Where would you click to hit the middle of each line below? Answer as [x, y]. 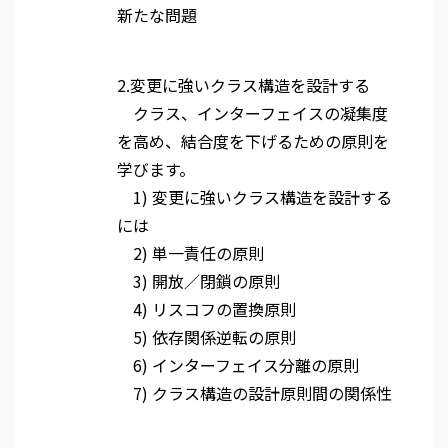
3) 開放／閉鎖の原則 [198, 281]
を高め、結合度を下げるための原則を [253, 141]
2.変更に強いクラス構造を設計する [243, 85]
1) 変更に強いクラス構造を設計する [254, 197]
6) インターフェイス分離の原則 [238, 365]
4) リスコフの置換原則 [206, 309]
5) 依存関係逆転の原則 [206, 337]
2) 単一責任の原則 [190, 253]
